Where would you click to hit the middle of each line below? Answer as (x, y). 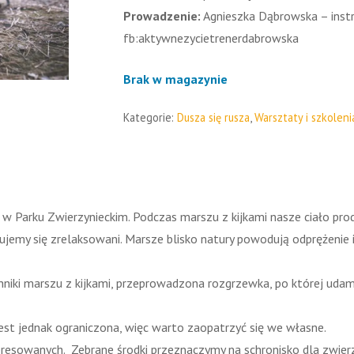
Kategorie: (150, 117)
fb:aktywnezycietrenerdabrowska (211, 38)
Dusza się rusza (213, 117)
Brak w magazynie (175, 79)
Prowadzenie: (162, 15)
